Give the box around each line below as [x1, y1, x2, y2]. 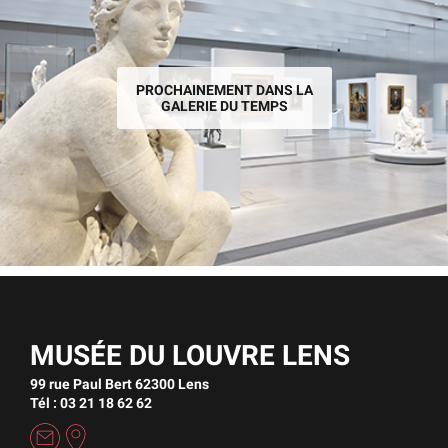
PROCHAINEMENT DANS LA [135, 81, 313, 98]
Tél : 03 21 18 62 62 [30, 394, 152, 411]
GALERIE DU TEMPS [160, 97, 288, 114]
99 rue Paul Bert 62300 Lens [30, 375, 209, 392]
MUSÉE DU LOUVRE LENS [30, 338, 350, 372]
